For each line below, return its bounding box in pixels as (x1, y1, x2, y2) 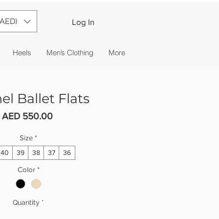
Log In (71, 17, 94, 26)
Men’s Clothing (46, 48, 93, 57)
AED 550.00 (1, 111, 53, 121)
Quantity (13, 198, 40, 207)
